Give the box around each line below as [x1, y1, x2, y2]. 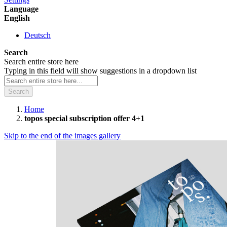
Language [4, 5, 39, 13]
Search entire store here [4, 57, 79, 66]
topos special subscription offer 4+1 [24, 114, 144, 123]
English [4, 14, 30, 22]
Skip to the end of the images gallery [4, 131, 121, 140]
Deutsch [24, 31, 51, 40]
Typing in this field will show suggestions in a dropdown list [4, 66, 197, 75]
